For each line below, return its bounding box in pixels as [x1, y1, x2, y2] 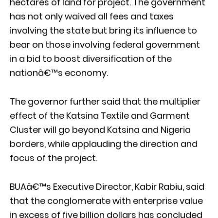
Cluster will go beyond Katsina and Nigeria [10, 123, 191, 136]
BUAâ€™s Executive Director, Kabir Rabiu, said [10, 180, 204, 193]
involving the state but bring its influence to [10, 24, 197, 36]
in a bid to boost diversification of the [10, 52, 172, 65]
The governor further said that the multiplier [10, 95, 200, 108]
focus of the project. [10, 151, 97, 164]
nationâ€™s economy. [10, 66, 108, 79]
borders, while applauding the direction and [10, 137, 198, 150]
